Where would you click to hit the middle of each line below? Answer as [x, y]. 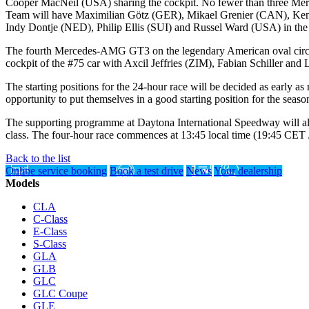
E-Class [50, 231]
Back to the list [38, 158]
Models [22, 183]
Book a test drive [147, 170]
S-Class [50, 243]
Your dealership [248, 170]
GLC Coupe [60, 293]
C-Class [50, 219]
